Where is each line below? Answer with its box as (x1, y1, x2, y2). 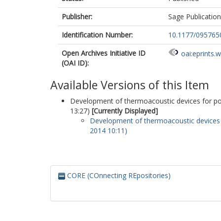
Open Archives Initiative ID (62, 48, 146, 58)
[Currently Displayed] (92, 106, 158, 115)
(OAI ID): (62, 58, 89, 68)
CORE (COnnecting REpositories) (65, 171, 171, 180)
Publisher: (62, 12, 92, 21)
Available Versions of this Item (50, 77, 209, 93)
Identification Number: (62, 30, 133, 39)
